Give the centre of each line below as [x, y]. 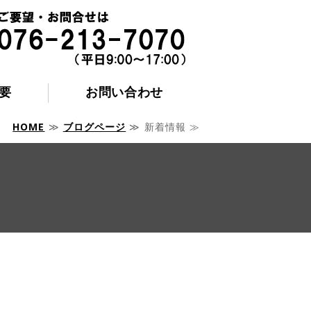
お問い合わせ [124, 92]
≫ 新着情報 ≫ [163, 127]
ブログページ [94, 127]
